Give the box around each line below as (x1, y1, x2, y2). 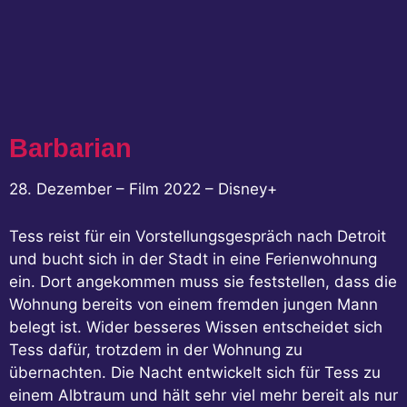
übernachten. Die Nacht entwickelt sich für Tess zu (9, 363, 381, 382)
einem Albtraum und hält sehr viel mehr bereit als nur (9, 386, 398, 405)
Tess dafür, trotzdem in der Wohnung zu (9, 341, 303, 360)
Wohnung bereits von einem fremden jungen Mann (9, 295, 378, 314)
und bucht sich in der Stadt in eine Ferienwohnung (9, 250, 377, 269)
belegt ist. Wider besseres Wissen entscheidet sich (9, 318, 382, 337)
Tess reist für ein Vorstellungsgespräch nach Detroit (9, 227, 386, 246)
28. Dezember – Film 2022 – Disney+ (9, 180, 277, 199)
